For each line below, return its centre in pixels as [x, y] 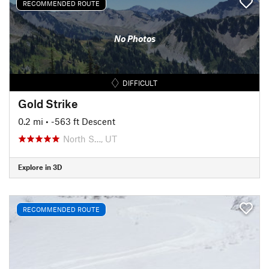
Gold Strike [48, 103]
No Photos [134, 38]
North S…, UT [90, 138]
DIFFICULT [140, 83]
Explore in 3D [40, 167]
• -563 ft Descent [80, 121]
